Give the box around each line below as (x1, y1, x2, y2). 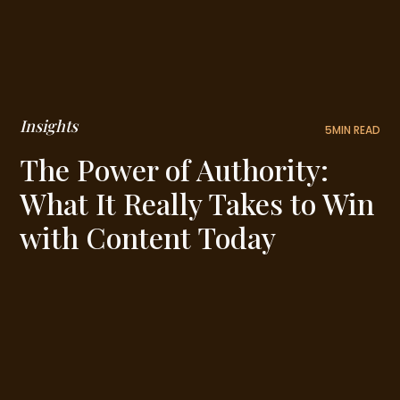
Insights (20, 114, 79, 137)
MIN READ (331, 121, 380, 137)
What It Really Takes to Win (20, 183, 375, 222)
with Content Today (20, 217, 277, 256)
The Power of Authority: (20, 149, 329, 188)
